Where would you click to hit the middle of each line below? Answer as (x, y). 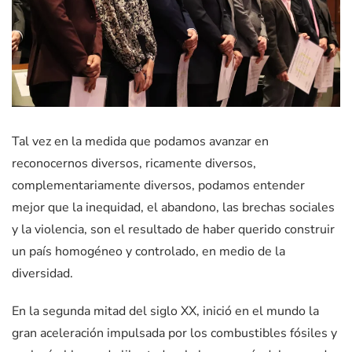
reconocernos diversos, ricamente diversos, (134, 164)
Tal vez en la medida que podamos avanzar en (140, 142)
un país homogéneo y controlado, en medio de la (148, 252)
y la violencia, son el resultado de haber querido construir (173, 230)
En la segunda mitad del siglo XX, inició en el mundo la (165, 312)
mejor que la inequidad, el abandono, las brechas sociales (173, 208)
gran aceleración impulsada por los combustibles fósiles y (174, 334)
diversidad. (42, 274)
